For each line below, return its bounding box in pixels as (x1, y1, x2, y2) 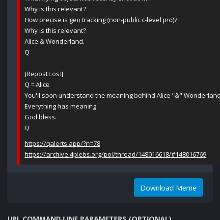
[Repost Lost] (25, 69, 63, 79)
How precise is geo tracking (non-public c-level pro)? (25, 15, 177, 25)
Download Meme (140, 183, 196, 192)
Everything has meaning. (25, 102, 98, 111)
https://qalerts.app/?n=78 (25, 139, 100, 148)
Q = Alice (25, 80, 50, 89)
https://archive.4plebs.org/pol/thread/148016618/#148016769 (25, 150, 206, 159)
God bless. (25, 112, 56, 122)
